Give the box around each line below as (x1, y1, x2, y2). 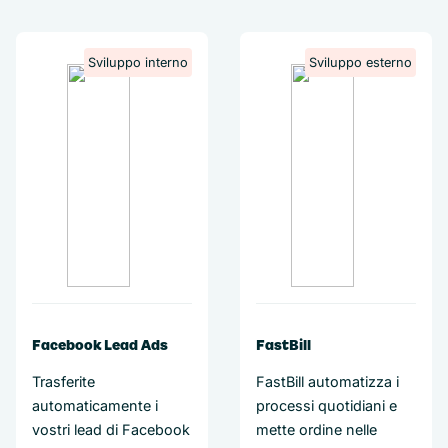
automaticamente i (32, 397, 158, 414)
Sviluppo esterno (309, 55, 412, 70)
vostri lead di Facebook (32, 421, 190, 438)
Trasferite (32, 373, 95, 390)
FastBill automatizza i (256, 373, 399, 390)
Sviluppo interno (88, 55, 188, 70)
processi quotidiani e (256, 397, 397, 414)
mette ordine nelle (256, 421, 377, 438)
